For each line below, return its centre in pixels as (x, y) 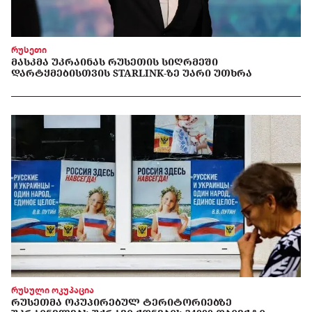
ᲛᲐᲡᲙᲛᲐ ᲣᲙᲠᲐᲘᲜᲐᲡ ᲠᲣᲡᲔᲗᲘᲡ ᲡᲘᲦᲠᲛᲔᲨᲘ (115, 61)
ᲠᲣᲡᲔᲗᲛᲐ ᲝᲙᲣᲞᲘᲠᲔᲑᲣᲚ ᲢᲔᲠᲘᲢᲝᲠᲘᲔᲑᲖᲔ (122, 302)
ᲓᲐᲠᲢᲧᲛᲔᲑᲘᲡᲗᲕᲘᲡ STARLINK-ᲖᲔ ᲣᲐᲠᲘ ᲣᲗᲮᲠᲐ (132, 72)
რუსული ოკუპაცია (53, 290)
